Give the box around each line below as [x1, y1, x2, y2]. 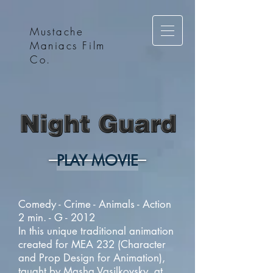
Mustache [30, 24, 84, 38]
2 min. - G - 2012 [18, 211, 95, 224]
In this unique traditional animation [18, 224, 174, 238]
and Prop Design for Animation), [18, 251, 165, 264]
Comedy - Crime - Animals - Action [18, 197, 171, 211]
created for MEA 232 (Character [18, 238, 166, 251]
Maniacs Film [30, 38, 105, 52]
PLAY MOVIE [57, 151, 138, 170]
